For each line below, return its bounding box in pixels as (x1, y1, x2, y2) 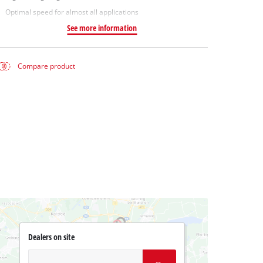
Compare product (18, 62, 76, 71)
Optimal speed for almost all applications (5, 8, 139, 17)
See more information (67, 22, 137, 34)
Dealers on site (28, 231, 75, 243)
